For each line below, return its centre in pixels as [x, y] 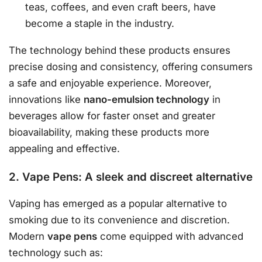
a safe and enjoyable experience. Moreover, [110, 83]
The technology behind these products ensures [120, 51]
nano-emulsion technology [146, 100]
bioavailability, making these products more [109, 132]
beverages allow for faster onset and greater [112, 116]
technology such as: [56, 253]
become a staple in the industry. [100, 23]
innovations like [46, 100]
